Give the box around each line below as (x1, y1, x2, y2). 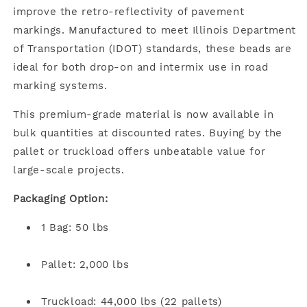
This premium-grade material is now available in (13, 108, 274, 121)
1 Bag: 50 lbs (41, 221, 109, 234)
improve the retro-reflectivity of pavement (13, 5, 245, 18)
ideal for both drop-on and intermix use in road (13, 60, 269, 73)
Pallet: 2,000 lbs (41, 258, 130, 271)
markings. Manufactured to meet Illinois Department (13, 23, 297, 36)
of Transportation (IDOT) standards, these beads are (13, 42, 292, 55)
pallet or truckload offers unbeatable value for (13, 145, 266, 158)
